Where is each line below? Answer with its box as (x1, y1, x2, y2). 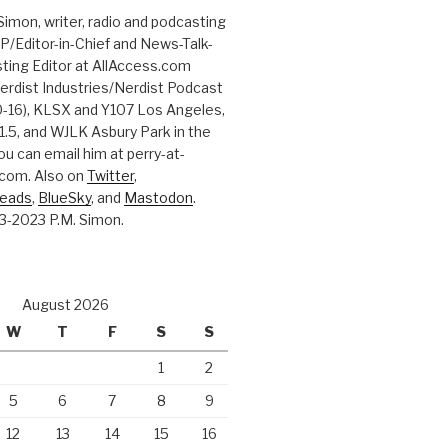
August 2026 (21, 296, 109, 314)
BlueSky (37, 189, 91, 207)
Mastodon (123, 189, 193, 207)
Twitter (86, 167, 134, 185)
